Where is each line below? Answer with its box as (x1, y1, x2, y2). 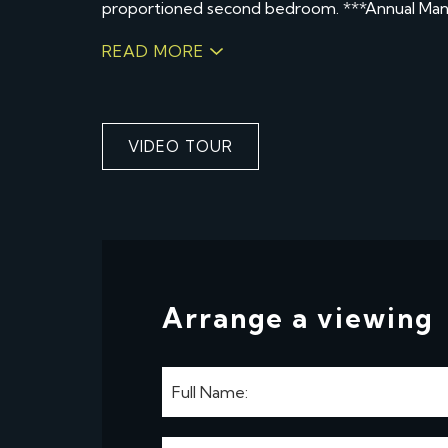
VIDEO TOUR (128, 137, 233, 156)
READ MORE (102, 41, 204, 61)
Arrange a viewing (162, 301, 433, 335)
